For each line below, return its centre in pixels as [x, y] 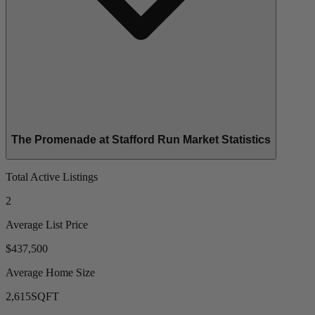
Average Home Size [50, 272]
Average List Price [47, 224]
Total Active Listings [52, 176]
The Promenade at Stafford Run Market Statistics [141, 140]
